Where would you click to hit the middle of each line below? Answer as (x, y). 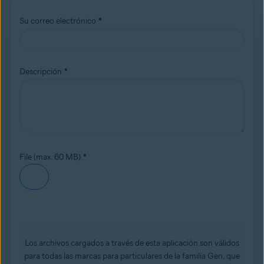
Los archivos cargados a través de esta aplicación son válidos (132, 243)
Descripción (41, 72)
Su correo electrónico (58, 21)
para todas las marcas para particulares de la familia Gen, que (132, 256)
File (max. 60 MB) (50, 157)
